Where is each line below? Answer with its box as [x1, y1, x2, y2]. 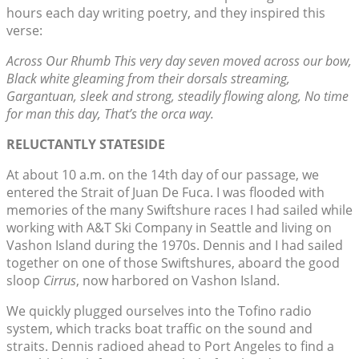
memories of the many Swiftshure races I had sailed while [6, 201, 353, 220]
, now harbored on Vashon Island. [76, 272, 280, 290]
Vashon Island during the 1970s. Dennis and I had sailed [6, 236, 343, 255]
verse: [6, 22, 42, 40]
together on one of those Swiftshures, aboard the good [6, 254, 340, 272]
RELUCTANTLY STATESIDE [6, 135, 165, 154]
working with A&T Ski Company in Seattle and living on [6, 219, 332, 237]
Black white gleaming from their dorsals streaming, [6, 70, 290, 88]
